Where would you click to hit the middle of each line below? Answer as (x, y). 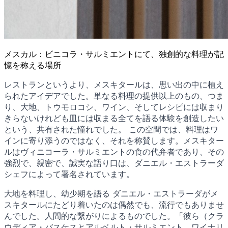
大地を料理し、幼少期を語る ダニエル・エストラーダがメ (111, 193)
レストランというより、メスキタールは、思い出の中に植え (114, 84)
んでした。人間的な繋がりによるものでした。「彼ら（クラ (114, 216)
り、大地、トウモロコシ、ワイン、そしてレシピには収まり (114, 107)
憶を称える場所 (33, 65)
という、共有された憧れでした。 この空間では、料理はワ (111, 129)
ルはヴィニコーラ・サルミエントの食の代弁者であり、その (114, 151)
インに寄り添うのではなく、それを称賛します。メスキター (114, 140)
